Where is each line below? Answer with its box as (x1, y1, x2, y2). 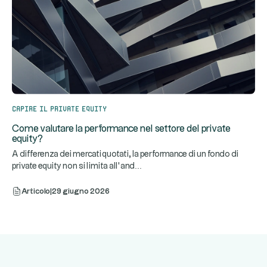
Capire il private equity (12, 104, 107, 112)
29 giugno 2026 (52, 188, 110, 195)
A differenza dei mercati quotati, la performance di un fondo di (12, 150, 238, 159)
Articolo (21, 188, 50, 195)
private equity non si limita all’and (12, 162, 135, 171)
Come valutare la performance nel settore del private (12, 125, 231, 134)
